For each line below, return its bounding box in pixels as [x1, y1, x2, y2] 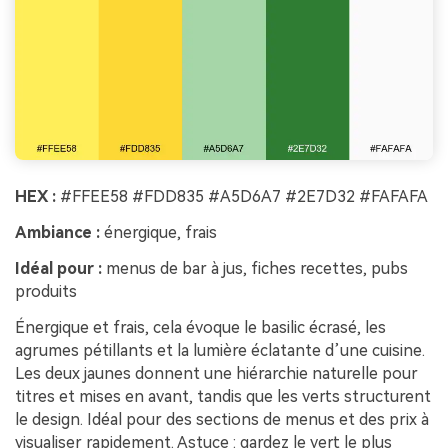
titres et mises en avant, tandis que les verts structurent [15, 386, 431, 406]
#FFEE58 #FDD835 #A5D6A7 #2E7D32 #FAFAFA [56, 187, 428, 207]
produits [15, 281, 77, 301]
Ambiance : [15, 223, 100, 243]
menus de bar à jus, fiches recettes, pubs [102, 258, 408, 278]
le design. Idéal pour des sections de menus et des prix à [15, 409, 429, 429]
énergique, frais [100, 223, 217, 243]
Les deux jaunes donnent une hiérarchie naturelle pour [15, 363, 418, 383]
